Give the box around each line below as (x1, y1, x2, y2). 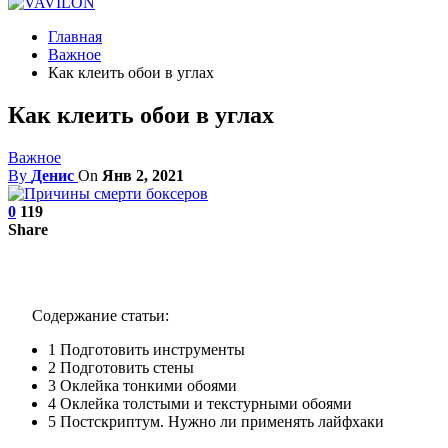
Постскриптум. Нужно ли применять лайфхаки (56, 412, 384, 430)
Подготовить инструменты (56, 340, 245, 358)
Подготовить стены (56, 358, 194, 376)
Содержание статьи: (32, 306, 169, 324)
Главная (48, 28, 102, 45)
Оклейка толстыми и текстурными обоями (56, 394, 352, 412)
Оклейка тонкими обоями (56, 376, 237, 394)
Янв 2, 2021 (102, 166, 184, 184)
